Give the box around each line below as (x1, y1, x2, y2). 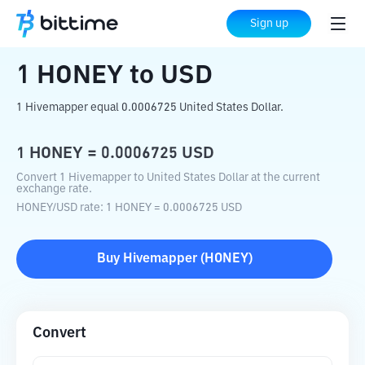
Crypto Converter (64, 18, 165, 31)
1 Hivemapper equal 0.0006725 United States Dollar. (16, 102, 284, 113)
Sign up (249, 18, 288, 29)
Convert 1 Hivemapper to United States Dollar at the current (16, 172, 320, 183)
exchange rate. (16, 183, 92, 195)
